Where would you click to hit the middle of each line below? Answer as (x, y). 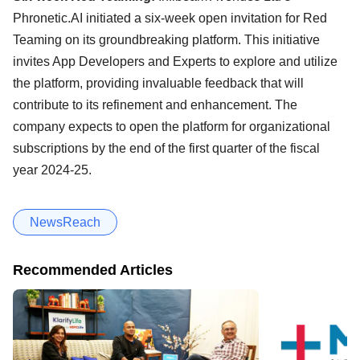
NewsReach (65, 223)
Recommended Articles (93, 270)
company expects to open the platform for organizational (172, 127)
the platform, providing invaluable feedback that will (158, 84)
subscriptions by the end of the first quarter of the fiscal (166, 149)
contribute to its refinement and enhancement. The (155, 105)
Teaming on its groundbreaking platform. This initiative (166, 40)
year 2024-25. (52, 170)
